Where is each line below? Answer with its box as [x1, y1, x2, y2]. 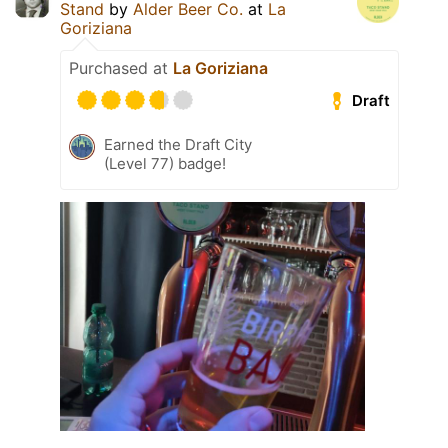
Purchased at [69, 58, 173, 79]
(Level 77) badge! [104, 154, 226, 174]
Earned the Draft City [104, 135, 252, 155]
